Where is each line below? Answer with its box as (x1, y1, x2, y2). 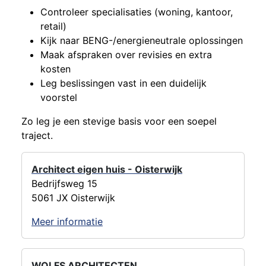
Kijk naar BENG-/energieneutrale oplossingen (40, 34, 243, 46)
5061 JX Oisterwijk (31, 191, 115, 204)
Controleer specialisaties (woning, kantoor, (40, 5, 233, 18)
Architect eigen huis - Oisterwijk (31, 163, 182, 175)
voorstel (40, 91, 77, 103)
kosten (40, 62, 71, 75)
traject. (21, 129, 53, 141)
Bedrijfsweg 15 (31, 177, 97, 189)
